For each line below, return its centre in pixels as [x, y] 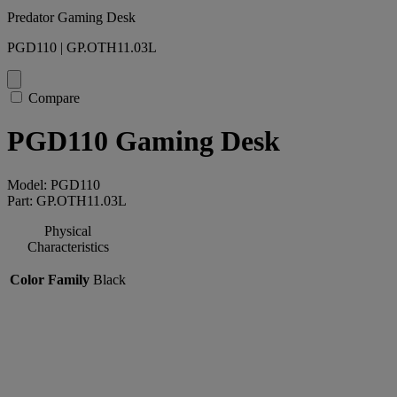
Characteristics [68, 246]
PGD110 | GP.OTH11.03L [82, 47]
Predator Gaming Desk [71, 17]
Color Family [50, 279]
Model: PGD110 [54, 184]
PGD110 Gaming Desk [144, 141]
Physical [68, 230]
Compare [54, 98]
